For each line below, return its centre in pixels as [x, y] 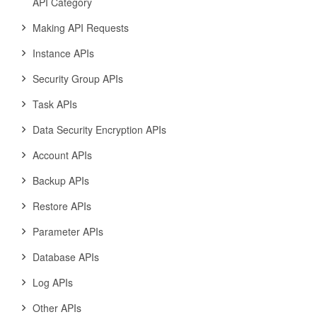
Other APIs [57, 308]
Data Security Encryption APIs [99, 129]
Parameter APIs [68, 231]
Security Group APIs [78, 79]
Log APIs [53, 282]
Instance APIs [63, 53]
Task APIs [55, 104]
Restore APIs [62, 206]
